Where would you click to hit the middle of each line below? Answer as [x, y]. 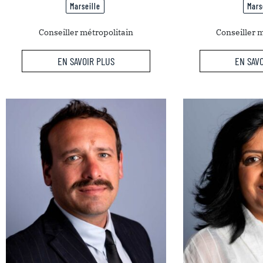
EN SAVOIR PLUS [86, 61]
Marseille [85, 6]
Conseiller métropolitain [86, 33]
